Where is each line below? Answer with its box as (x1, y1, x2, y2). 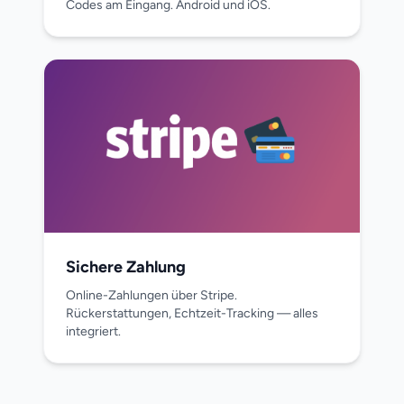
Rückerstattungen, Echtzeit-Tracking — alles (66, 306, 318, 321)
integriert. (66, 324, 121, 339)
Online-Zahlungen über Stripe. (66, 288, 237, 303)
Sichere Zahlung (66, 257, 186, 277)
